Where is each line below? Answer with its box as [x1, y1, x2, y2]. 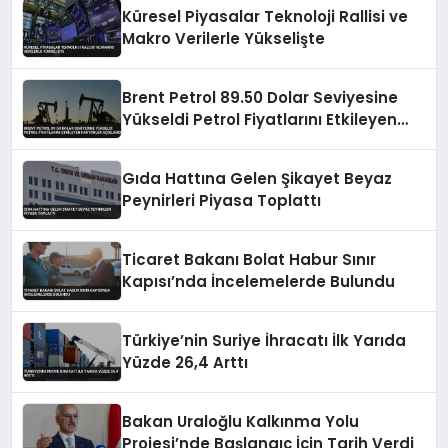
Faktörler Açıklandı [122, 130, 271, 152]
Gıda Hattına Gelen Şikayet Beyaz [122, 167, 393, 189]
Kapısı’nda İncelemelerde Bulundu [122, 270, 396, 292]
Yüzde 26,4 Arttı [122, 351, 249, 373]
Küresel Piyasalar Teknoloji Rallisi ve [122, 5, 409, 27]
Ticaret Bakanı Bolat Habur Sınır [122, 248, 377, 270]
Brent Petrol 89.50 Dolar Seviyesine [122, 86, 399, 108]
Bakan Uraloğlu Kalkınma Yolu [122, 410, 360, 432]
